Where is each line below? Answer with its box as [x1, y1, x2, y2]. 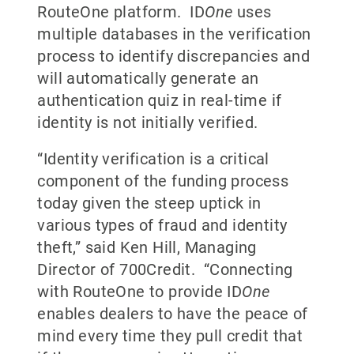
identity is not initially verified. [37, 113, 262, 132]
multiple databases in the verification [37, 24, 311, 43]
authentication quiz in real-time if [37, 91, 282, 110]
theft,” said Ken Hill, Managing [37, 238, 257, 257]
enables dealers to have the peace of [37, 304, 308, 323]
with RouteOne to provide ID [37, 282, 243, 301]
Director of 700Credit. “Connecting [37, 260, 293, 279]
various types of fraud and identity [37, 216, 288, 235]
